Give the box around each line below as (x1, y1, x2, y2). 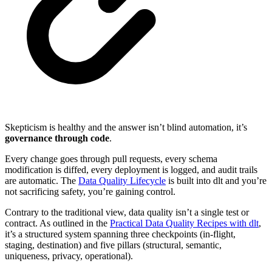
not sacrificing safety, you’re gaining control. (5, 186, 175, 197)
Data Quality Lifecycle (78, 175, 166, 186)
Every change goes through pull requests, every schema (5, 153, 217, 164)
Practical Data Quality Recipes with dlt (110, 217, 259, 228)
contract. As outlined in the (5, 217, 110, 228)
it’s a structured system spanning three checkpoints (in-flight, (5, 228, 236, 239)
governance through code (5, 132, 109, 143)
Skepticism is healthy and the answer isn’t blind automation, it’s (5, 121, 247, 132)
